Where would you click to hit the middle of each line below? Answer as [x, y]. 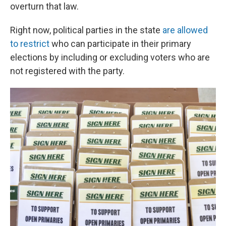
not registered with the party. [67, 71]
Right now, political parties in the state [86, 30]
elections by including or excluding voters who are [110, 57]
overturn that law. [44, 6]
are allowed [185, 30]
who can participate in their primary [120, 44]
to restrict [30, 44]
